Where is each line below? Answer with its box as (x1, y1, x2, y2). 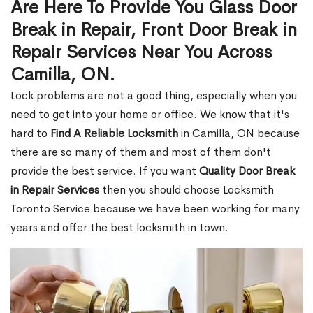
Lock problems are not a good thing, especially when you (10, 88, 297, 103)
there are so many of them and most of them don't (10, 145, 271, 159)
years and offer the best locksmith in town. (10, 220, 228, 235)
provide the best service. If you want (10, 163, 199, 178)
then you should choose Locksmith (99, 182, 274, 197)
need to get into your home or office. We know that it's (10, 107, 289, 122)
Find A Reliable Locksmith (50, 126, 178, 140)
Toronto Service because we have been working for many (10, 201, 300, 216)
